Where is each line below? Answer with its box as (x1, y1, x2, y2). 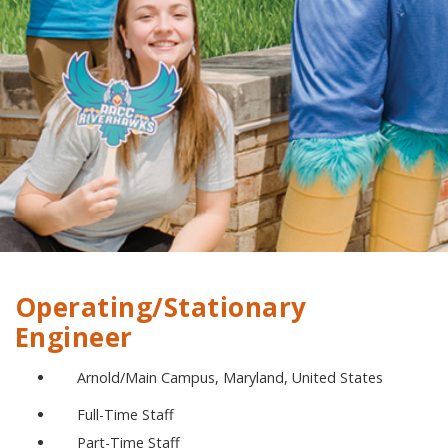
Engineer (15, 319, 133, 355)
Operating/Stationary (15, 289, 307, 325)
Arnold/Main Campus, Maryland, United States (77, 368, 383, 387)
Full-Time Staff (77, 405, 174, 424)
